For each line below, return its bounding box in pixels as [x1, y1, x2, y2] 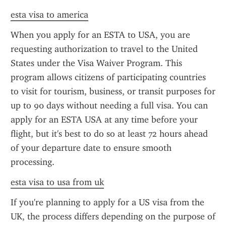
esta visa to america [11, 9, 88, 20]
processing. [11, 156, 54, 167]
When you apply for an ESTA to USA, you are [11, 29, 190, 40]
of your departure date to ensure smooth [11, 142, 172, 153]
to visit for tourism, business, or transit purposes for [11, 86, 215, 97]
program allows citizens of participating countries [11, 72, 206, 83]
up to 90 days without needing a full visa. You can [11, 100, 208, 111]
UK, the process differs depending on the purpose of [11, 211, 215, 222]
